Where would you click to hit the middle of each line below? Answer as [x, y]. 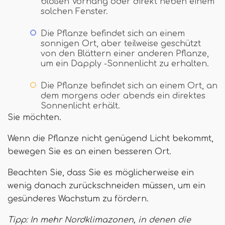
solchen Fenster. [74, 12]
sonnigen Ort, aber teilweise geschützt [121, 44]
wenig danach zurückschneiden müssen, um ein [106, 186]
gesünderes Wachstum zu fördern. [78, 199]
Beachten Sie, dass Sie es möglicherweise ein [101, 173]
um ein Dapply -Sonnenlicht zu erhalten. [125, 64]
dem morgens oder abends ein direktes [123, 96]
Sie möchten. [34, 118]
